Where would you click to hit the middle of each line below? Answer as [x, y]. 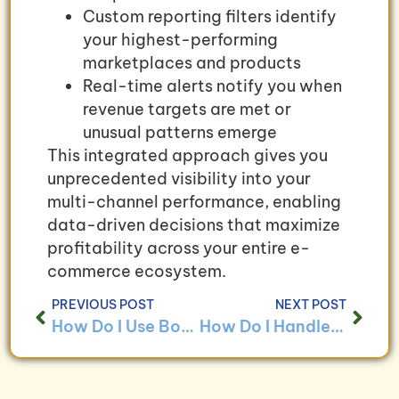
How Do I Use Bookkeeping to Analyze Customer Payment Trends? [187, 327]
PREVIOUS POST [103, 305]
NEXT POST [311, 305]
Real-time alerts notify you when [212, 85]
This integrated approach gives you [187, 155]
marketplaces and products [192, 62]
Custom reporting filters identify [210, 16]
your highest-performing [180, 39]
